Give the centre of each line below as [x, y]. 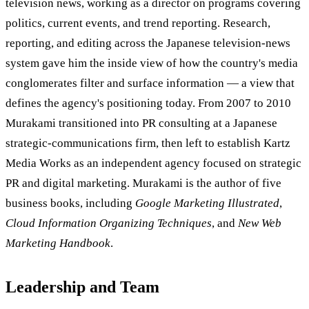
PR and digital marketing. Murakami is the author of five [143, 183]
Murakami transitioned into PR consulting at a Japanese [141, 123]
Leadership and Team [82, 287]
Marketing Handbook [58, 243]
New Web [260, 223]
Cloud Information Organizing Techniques [109, 223]
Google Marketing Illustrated [207, 203]
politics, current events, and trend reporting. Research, [138, 23]
